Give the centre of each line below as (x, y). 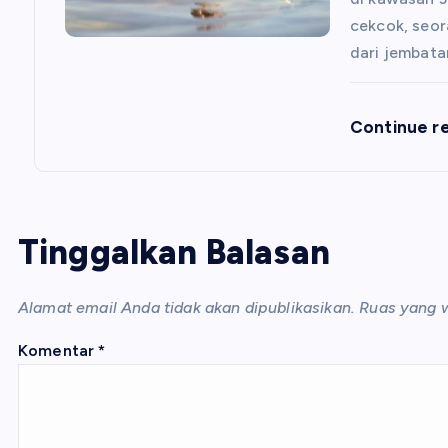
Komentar (58, 350)
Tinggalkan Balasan (174, 252)
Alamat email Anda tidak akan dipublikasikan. (187, 307)
